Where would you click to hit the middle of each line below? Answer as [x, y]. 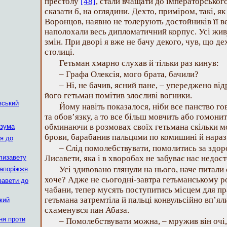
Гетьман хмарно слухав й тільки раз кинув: [139, 63]
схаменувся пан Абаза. [87, 210]
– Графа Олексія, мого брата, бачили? [129, 74]
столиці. [60, 52]
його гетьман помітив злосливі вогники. [118, 96]
